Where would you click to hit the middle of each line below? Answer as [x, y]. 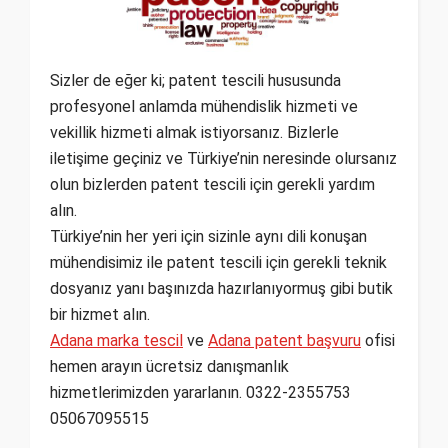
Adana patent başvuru [284, 341]
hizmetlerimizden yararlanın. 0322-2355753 [200, 393]
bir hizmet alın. [100, 315]
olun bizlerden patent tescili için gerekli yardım [212, 185]
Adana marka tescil [116, 341]
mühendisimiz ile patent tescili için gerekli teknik [218, 263]
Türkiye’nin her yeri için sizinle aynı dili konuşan [208, 237]
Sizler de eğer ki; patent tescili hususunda [195, 81]
